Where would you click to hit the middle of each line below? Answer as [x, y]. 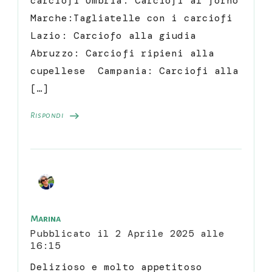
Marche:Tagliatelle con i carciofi [135, 18]
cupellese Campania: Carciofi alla [135, 70]
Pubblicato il [73, 233]
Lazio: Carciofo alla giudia [116, 35]
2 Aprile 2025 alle [170, 233]
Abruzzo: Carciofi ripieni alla [123, 53]
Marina [46, 218]
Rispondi [47, 115]
